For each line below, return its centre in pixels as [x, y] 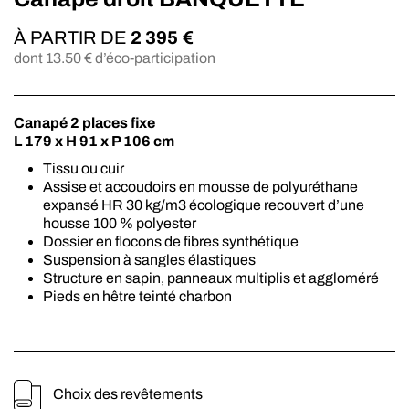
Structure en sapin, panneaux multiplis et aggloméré [211, 278]
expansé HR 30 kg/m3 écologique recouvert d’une [204, 204]
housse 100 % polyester [120, 223]
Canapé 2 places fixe [84, 122]
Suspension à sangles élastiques [149, 259]
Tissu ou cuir [84, 168]
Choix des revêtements [128, 394]
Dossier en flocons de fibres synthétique [171, 241]
